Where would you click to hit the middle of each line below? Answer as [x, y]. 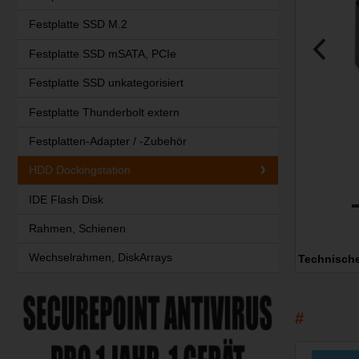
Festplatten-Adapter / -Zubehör [107, 141]
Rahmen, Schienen [77, 228]
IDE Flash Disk [66, 199]
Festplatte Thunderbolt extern [104, 112]
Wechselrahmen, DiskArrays [100, 258]
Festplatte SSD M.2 [78, 24]
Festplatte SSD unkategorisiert [106, 83]
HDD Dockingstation [79, 170]
